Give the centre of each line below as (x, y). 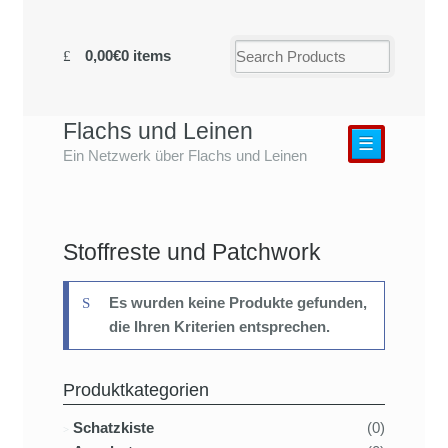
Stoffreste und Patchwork (192, 251)
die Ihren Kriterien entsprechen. (220, 327)
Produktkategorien (136, 389)
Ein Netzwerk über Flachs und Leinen (185, 155)
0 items (145, 55)
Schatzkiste (114, 428)
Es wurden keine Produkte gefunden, (238, 303)
